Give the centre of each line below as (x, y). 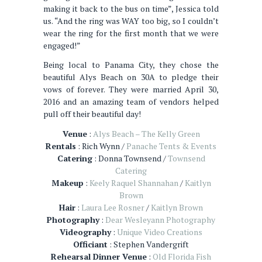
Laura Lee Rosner (113, 207)
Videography (85, 232)
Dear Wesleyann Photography (160, 219)
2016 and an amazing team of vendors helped (131, 102)
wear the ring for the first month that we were (131, 33)
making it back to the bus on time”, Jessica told (131, 8)
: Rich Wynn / (101, 146)
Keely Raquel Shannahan (134, 182)
